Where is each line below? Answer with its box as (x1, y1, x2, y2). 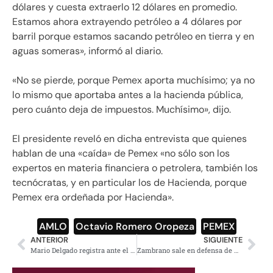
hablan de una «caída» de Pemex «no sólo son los (12, 146, 230, 160)
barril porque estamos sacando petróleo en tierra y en (12, 29, 254, 43)
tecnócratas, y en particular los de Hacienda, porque (12, 175, 247, 189)
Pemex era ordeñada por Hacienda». (12, 190, 174, 204)
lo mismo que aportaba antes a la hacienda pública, (12, 88, 243, 101)
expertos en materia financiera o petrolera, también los (12, 161, 258, 174)
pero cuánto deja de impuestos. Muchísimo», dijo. (12, 102, 231, 116)
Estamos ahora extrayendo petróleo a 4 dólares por (12, 15, 242, 28)
